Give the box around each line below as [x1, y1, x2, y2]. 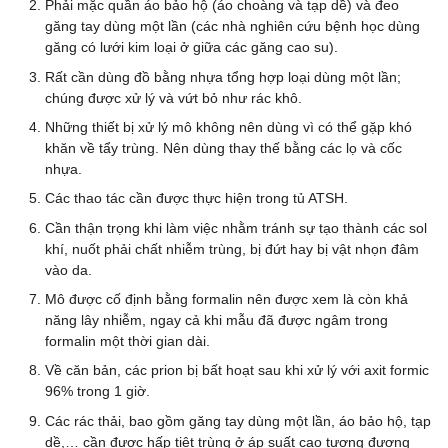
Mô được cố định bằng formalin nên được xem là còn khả [45, 291, 408, 308]
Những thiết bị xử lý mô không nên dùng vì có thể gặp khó [45, 118, 412, 135]
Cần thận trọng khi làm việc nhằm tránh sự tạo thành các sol [45, 219, 427, 236]
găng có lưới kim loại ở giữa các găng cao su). [45, 39, 338, 56]
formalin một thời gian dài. [45, 333, 210, 350]
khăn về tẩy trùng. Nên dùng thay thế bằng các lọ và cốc [45, 139, 402, 156]
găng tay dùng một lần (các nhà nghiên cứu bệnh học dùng [45, 18, 420, 35]
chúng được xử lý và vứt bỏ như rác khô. [45, 89, 302, 106]
